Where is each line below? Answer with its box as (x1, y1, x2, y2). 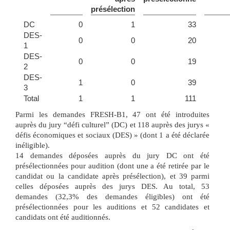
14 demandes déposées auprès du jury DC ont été (15, 151, 209, 160)
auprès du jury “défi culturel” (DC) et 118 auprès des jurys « (15, 121, 209, 129)
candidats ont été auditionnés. (15, 213, 110, 222)
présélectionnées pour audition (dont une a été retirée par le (15, 162, 209, 170)
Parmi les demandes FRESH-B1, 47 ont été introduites (15, 110, 209, 119)
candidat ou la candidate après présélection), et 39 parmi (15, 172, 209, 181)
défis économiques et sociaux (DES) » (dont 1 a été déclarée (15, 131, 209, 140)
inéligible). (15, 141, 50, 150)
